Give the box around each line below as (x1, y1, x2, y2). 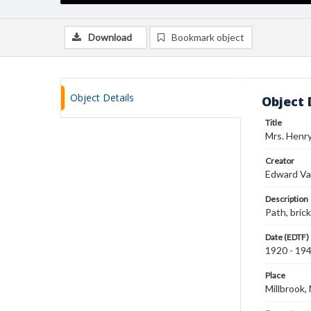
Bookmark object (171, 31, 244, 43)
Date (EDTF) (265, 232, 309, 242)
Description (265, 194, 308, 204)
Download (88, 31, 132, 43)
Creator (265, 155, 294, 166)
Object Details (70, 91, 134, 104)
